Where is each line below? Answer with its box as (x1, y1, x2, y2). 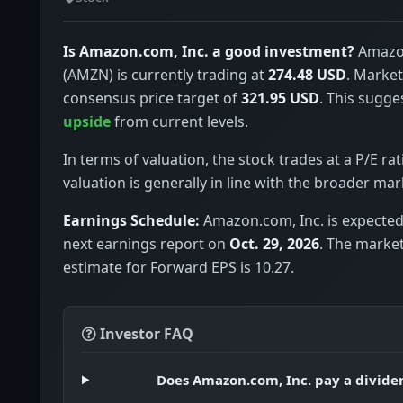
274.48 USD (268, 65, 346, 85)
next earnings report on (63, 234, 229, 255)
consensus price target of (63, 88, 241, 109)
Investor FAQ (96, 324, 193, 345)
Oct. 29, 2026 (229, 234, 319, 255)
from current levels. (111, 112, 248, 132)
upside (63, 112, 111, 132)
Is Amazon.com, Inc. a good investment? (63, 41, 354, 62)
